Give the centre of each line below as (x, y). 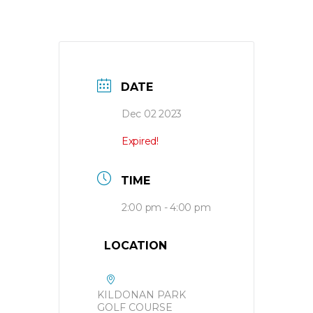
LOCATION (136, 245)
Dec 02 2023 (152, 114)
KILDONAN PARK (141, 294)
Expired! (140, 141)
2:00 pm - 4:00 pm (166, 207)
